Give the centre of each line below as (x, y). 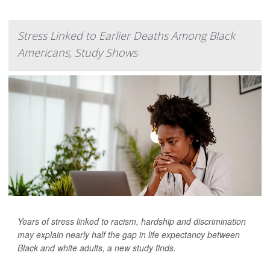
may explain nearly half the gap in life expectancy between (129, 234)
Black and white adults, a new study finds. (97, 248)
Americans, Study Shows (77, 52)
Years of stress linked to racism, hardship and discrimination (132, 221)
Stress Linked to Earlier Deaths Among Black (126, 36)
